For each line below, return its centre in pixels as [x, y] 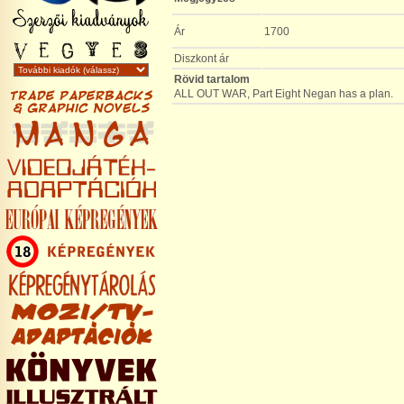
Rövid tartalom [212, 79]
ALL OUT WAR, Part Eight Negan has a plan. [284, 94]
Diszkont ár [202, 59]
